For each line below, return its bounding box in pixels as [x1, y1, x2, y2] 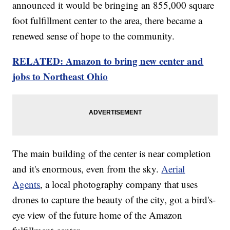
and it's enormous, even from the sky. [12, 162, 162, 176]
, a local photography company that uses [40, 178, 198, 191]
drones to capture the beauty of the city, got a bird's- [12, 193, 216, 206]
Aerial [161, 162, 185, 176]
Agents [12, 178, 41, 191]
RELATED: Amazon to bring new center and [12, 54, 204, 68]
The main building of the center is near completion [12, 147, 212, 160]
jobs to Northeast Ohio [12, 69, 108, 84]
